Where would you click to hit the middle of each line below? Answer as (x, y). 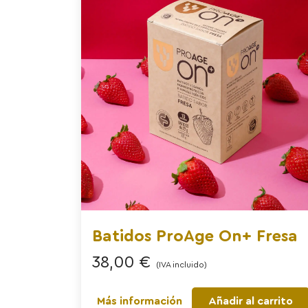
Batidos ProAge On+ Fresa (195, 236)
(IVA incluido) (181, 264)
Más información (139, 301)
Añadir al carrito (251, 301)
